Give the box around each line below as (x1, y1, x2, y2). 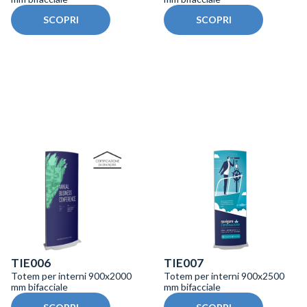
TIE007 (164, 256, 204, 271)
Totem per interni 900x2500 (164, 270, 284, 282)
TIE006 (11, 256, 51, 271)
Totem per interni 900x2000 (11, 270, 132, 282)
